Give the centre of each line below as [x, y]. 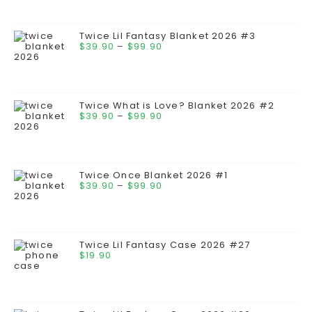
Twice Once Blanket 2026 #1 [154, 175]
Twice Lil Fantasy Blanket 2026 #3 [168, 36]
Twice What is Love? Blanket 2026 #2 [177, 106]
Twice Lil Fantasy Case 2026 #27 [165, 245]
